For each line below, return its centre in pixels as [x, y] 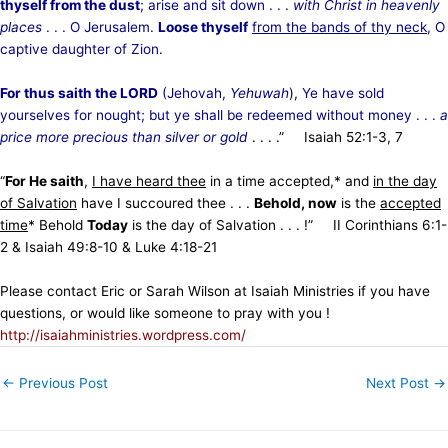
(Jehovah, [194, 92]
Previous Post [61, 383]
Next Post [399, 383]
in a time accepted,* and [289, 180]
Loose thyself [203, 27]
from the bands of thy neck [339, 27]
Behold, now [295, 202]
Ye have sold [343, 92]
